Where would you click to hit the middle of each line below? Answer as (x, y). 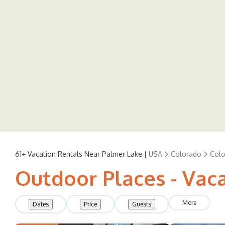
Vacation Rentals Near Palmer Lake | (87, 154)
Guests (142, 204)
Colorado (186, 154)
